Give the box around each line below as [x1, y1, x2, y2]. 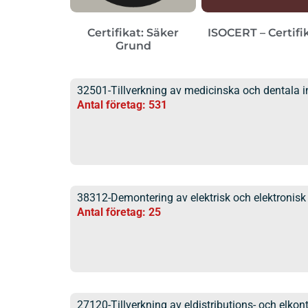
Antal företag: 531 [77, 98, 167, 111]
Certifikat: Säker [87, 25, 179, 39]
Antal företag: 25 [77, 205, 161, 219]
